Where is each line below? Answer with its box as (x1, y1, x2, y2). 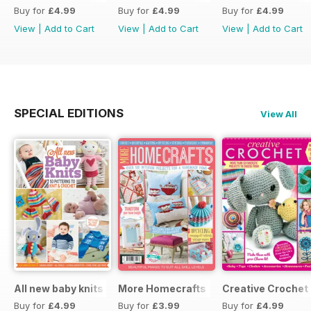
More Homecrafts (118, 283, 206, 295)
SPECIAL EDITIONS (14, 106, 124, 121)
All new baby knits (14, 283, 103, 295)
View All (260, 108, 297, 120)
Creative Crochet (222, 283, 308, 295)
